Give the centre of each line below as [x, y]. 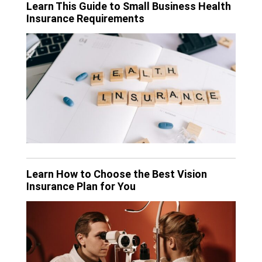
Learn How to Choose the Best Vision [117, 174]
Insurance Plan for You [81, 187]
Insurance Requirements [85, 18]
